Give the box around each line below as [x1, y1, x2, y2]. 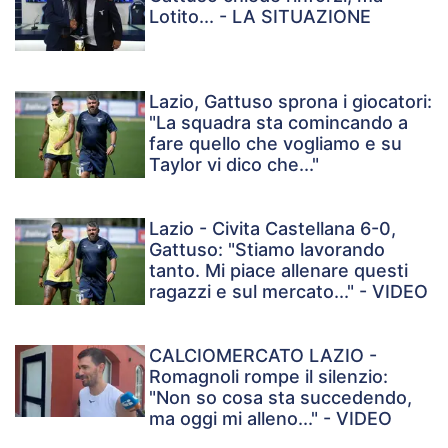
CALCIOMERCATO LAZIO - [149, 344, 378, 366]
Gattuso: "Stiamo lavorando [149, 239, 386, 261]
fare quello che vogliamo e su [149, 133, 403, 155]
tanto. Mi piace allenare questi [149, 260, 409, 282]
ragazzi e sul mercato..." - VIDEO [149, 281, 429, 303]
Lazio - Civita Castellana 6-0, [149, 218, 397, 240]
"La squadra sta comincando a [149, 112, 409, 134]
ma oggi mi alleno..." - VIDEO [149, 407, 393, 429]
